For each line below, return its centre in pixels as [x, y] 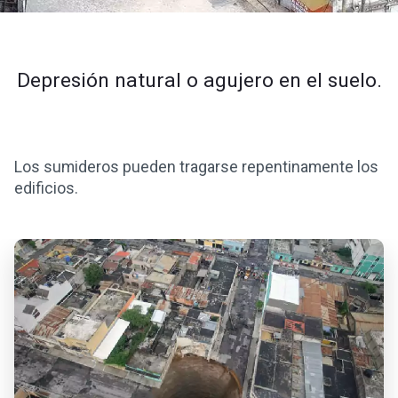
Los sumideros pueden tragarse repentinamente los [196, 167]
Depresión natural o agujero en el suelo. [199, 80]
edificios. [46, 188]
